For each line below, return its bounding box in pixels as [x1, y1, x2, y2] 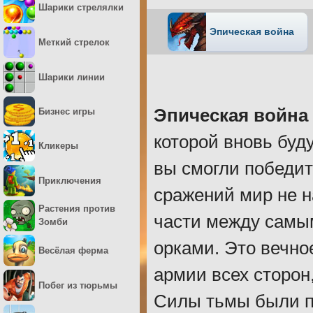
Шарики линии [38, 72, 105, 82]
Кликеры [38, 140, 78, 151]
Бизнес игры [38, 105, 95, 117]
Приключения [38, 175, 101, 186]
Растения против [38, 203, 115, 214]
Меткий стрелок [38, 37, 110, 48]
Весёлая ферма [38, 245, 108, 256]
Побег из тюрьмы [38, 279, 117, 291]
